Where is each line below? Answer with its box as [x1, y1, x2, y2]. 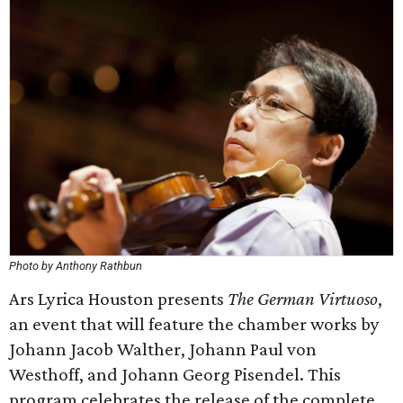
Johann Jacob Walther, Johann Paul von [9, 338, 317, 360]
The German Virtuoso [228, 288, 378, 309]
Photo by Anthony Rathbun [9, 259, 142, 273]
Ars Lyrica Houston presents [9, 288, 228, 309]
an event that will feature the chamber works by [9, 313, 380, 335]
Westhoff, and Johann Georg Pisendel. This [9, 363, 341, 385]
